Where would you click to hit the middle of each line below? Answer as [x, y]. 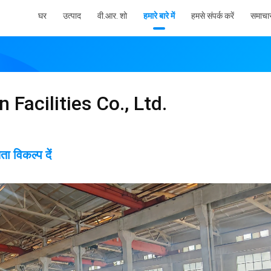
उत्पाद [72, 16]
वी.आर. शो [112, 16]
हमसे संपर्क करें [213, 16]
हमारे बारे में [159, 16]
